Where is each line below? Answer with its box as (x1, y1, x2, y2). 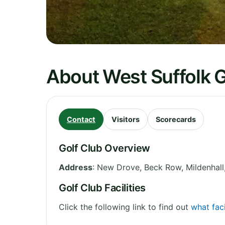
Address (59, 162, 92, 172)
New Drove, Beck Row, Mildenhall (97, 162, 224, 172)
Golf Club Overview (59, 142, 150, 154)
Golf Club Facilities (59, 181, 146, 194)
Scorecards (156, 115, 196, 124)
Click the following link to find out (59, 201, 191, 212)
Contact (67, 115, 95, 124)
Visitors (111, 115, 140, 124)
